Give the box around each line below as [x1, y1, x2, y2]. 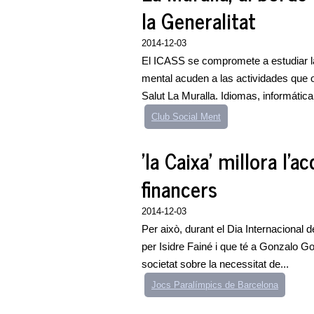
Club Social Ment [151, 111, 221, 122]
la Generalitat [142, 3, 256, 38]
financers [142, 171, 217, 206]
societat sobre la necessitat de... [142, 258, 289, 270]
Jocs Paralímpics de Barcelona [151, 280, 278, 290]
